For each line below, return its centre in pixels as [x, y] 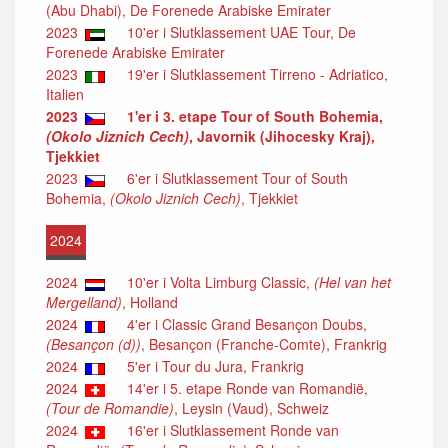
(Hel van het [352, 282]
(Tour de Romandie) [110, 408]
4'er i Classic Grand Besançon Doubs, [241, 324]
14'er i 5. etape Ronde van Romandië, [241, 388]
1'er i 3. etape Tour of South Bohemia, [255, 116]
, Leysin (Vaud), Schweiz [251, 408]
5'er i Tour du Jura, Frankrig [209, 366]
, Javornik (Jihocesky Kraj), [282, 136]
